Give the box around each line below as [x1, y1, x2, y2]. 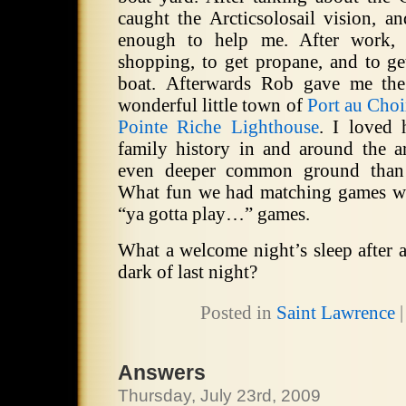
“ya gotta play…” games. [118, 203, 310, 225]
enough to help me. [118, 29, 288, 51]
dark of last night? [118, 261, 257, 283]
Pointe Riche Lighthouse [118, 116, 319, 138]
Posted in [199, 302, 276, 324]
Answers [118, 361, 206, 384]
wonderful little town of [118, 94, 307, 116]
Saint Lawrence [275, 302, 395, 324]
